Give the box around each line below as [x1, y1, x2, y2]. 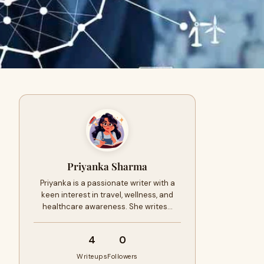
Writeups [77, 252, 108, 260]
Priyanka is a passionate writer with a [39, 178, 175, 188]
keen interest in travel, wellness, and [41, 190, 173, 200]
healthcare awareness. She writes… [42, 202, 173, 212]
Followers [107, 252, 138, 260]
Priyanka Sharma [67, 160, 147, 173]
